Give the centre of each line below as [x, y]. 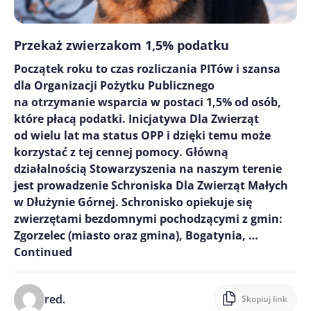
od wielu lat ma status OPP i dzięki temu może [142, 135]
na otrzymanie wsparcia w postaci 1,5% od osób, [148, 102]
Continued [43, 252]
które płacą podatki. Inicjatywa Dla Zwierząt [136, 118]
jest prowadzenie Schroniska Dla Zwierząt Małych [151, 185]
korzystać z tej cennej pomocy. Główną [121, 152]
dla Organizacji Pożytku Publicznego [114, 85]
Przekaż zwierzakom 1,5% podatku [121, 45]
